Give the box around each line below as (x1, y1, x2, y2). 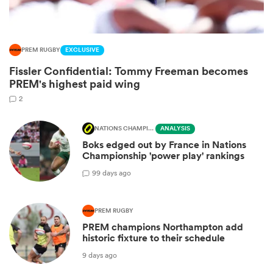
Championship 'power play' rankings (82, 149, 244, 163)
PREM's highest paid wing (9, 76, 140, 91)
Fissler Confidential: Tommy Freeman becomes (9, 63, 248, 79)
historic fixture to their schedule (82, 232, 225, 245)
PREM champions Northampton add (82, 221, 243, 234)
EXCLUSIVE (65, 45, 99, 55)
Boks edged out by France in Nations (82, 138, 246, 152)
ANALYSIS (160, 124, 190, 134)
